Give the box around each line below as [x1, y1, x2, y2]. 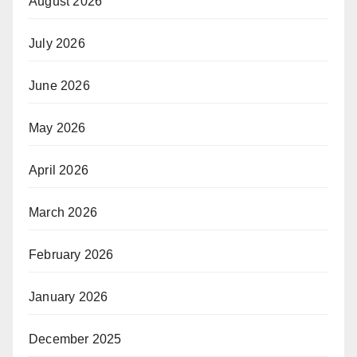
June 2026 [29, 79, 90, 93]
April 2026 [29, 163, 88, 178]
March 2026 [29, 206, 97, 220]
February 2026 [29, 248, 114, 262]
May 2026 [29, 121, 86, 135]
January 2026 [29, 290, 108, 304]
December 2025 [29, 332, 122, 347]
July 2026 [29, 37, 85, 51]
